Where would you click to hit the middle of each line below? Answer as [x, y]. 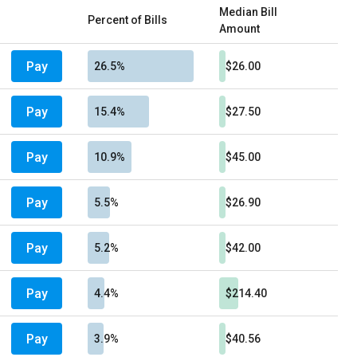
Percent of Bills [127, 20]
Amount [239, 29]
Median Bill [248, 12]
